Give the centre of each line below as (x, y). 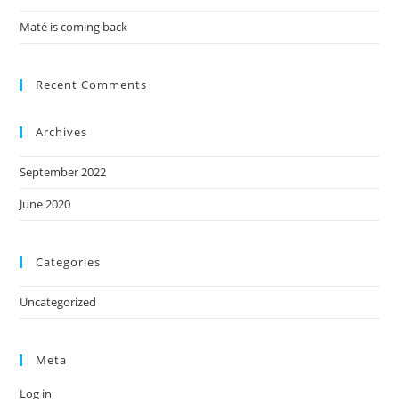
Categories (69, 262)
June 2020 (45, 204)
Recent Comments (92, 85)
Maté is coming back (74, 27)
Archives (62, 132)
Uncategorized (58, 302)
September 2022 (63, 172)
